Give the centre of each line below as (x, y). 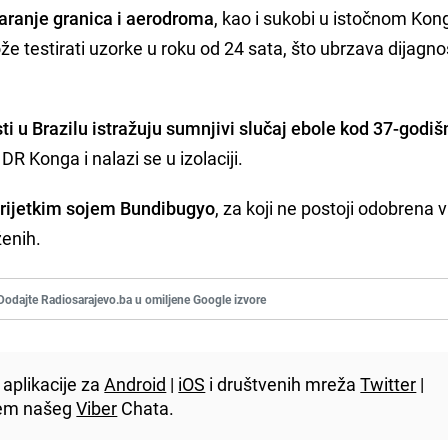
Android (135, 383)
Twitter (388, 383)
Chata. (146, 407)
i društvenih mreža (283, 383)
